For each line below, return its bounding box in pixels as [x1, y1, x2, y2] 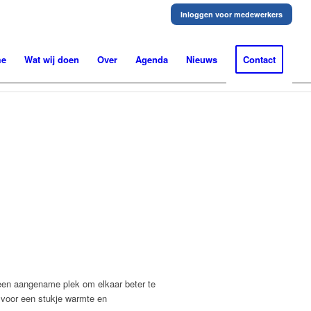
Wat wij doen [24, 53, 80, 66]
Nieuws [186, 53, 218, 66]
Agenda [135, 53, 169, 66]
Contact [243, 53, 276, 66]
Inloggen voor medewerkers [180, 9, 283, 19]
